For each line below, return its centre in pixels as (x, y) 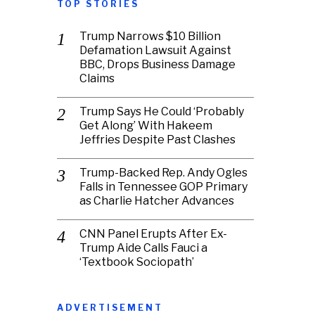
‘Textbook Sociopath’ (137, 262)
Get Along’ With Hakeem (146, 125)
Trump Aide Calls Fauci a (143, 247)
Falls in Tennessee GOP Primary (163, 186)
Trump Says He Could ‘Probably (162, 111)
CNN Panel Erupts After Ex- (153, 233)
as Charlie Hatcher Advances (157, 200)
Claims (97, 78)
